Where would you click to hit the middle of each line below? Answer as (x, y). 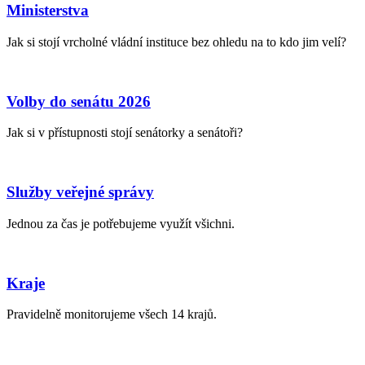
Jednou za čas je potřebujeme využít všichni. (121, 223)
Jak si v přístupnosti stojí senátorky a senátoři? (125, 133)
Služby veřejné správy (80, 192)
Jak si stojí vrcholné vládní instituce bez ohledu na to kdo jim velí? (176, 42)
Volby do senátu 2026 (79, 101)
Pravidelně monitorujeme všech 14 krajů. (112, 314)
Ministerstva (48, 11)
